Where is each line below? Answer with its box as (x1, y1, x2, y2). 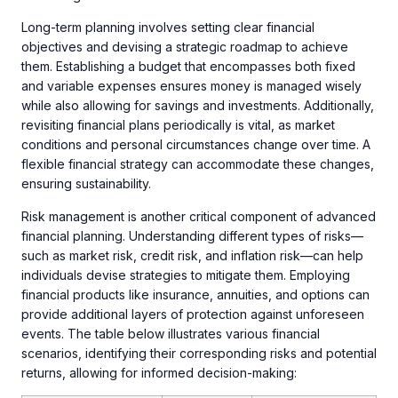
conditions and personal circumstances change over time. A (21, 137, 370, 153)
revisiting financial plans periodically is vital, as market (21, 117, 335, 133)
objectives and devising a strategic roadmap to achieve (21, 39, 348, 55)
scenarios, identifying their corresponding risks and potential (21, 345, 377, 361)
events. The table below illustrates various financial (21, 325, 320, 341)
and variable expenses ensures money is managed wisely (21, 78, 362, 94)
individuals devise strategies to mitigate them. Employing (21, 267, 350, 283)
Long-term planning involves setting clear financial (21, 20, 314, 36)
